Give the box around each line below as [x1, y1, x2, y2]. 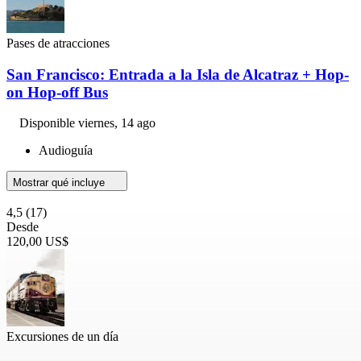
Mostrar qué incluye [13, 176, 108, 189]
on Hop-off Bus [6, 83, 108, 101]
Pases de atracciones [6, 35, 110, 50]
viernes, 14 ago [78, 116, 156, 131]
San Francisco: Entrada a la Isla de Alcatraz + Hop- [6, 65, 349, 83]
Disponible [19, 116, 78, 131]
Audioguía [39, 143, 93, 158]
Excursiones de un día [6, 330, 118, 344]
